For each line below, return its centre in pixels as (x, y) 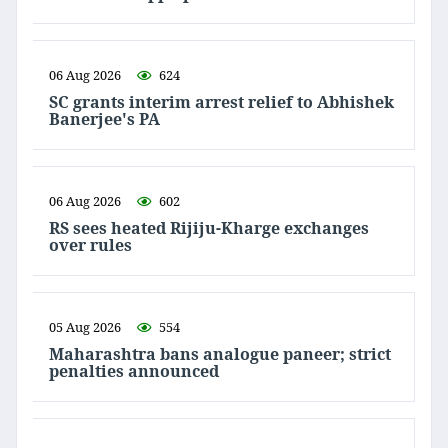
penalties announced (134, 371)
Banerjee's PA (104, 119)
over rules (90, 245)
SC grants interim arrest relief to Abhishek (221, 102)
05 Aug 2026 (85, 327)
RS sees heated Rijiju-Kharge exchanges (209, 228)
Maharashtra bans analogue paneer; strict (220, 354)
